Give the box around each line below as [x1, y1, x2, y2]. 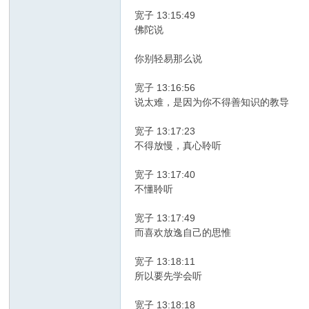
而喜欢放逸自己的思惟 [134, 227, 232, 239]
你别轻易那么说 [134, 53, 203, 65]
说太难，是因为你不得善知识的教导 [134, 97, 290, 108]
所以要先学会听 [134, 270, 203, 282]
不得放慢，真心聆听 [134, 140, 222, 152]
